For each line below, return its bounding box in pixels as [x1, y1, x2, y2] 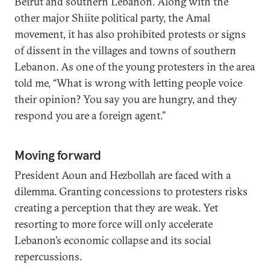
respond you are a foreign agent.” [14, 108, 166, 122]
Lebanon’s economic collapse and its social [14, 233, 211, 247]
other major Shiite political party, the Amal [14, 11, 210, 25]
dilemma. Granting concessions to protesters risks [14, 184, 248, 198]
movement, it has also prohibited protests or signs [14, 27, 246, 41]
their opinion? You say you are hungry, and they [14, 92, 237, 106]
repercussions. [14, 250, 82, 263]
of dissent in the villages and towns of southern [14, 43, 236, 57]
